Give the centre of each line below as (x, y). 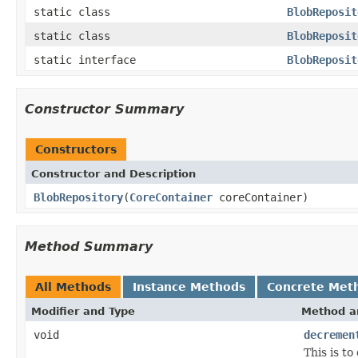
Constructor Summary (104, 109)
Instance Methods (189, 286)
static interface (88, 60)
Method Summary (89, 246)
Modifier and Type (83, 311)
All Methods (73, 286)
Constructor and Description (113, 173)
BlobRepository (78, 197)
